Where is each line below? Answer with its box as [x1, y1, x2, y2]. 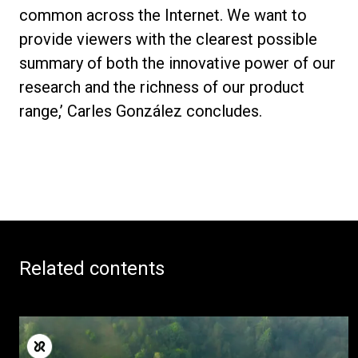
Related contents [19, 257, 165, 280]
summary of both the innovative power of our [19, 53, 336, 73]
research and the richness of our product [19, 77, 304, 97]
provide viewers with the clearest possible [19, 29, 317, 49]
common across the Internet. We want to [19, 5, 307, 25]
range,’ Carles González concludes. [19, 101, 262, 121]
